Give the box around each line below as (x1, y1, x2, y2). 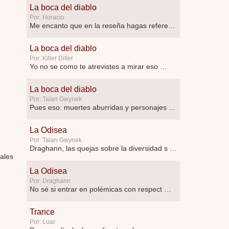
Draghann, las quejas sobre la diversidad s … (30, 144, 177, 152)
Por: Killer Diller (30, 55, 73, 62)
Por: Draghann (30, 177, 71, 185)
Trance (30, 208, 55, 216)
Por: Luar (30, 218, 55, 225)
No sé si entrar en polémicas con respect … (30, 185, 171, 193)
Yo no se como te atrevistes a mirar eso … (30, 62, 167, 71)
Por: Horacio (30, 14, 64, 21)
